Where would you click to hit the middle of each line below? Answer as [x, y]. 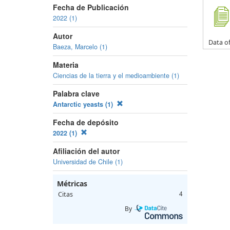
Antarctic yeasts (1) [84, 104]
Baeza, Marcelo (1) [80, 47]
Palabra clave [76, 93]
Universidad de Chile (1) [88, 162]
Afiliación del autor [86, 151]
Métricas [72, 184]
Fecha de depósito [86, 122]
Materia [66, 65]
